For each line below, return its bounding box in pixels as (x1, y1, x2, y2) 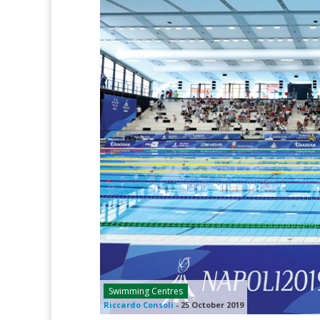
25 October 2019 (181, 299, 244, 311)
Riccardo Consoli (104, 299, 174, 311)
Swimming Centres (109, 285, 183, 298)
